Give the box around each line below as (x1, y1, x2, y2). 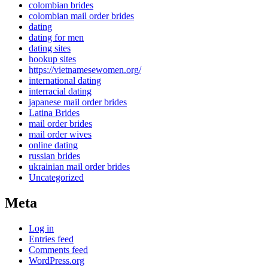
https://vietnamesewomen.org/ (29, 65, 141, 75)
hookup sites (29, 54, 76, 65)
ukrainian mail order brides (29, 162, 130, 172)
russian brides (29, 151, 80, 162)
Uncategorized (29, 172, 84, 183)
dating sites (29, 43, 71, 54)
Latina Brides (29, 108, 80, 118)
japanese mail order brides (29, 97, 127, 108)
